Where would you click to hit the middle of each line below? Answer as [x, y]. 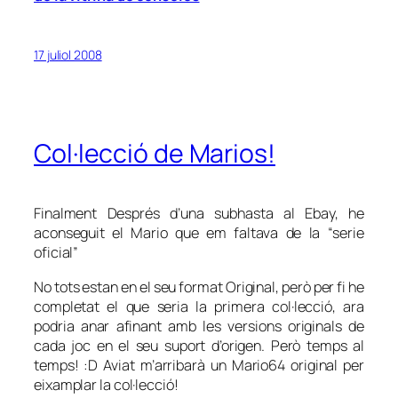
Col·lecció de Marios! [155, 154]
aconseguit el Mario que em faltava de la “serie [199, 233]
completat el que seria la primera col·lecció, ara [199, 306]
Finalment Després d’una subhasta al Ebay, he [199, 214]
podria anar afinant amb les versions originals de [199, 326]
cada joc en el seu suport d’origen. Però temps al [199, 345]
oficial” [56, 253]
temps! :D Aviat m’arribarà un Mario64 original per [199, 365]
